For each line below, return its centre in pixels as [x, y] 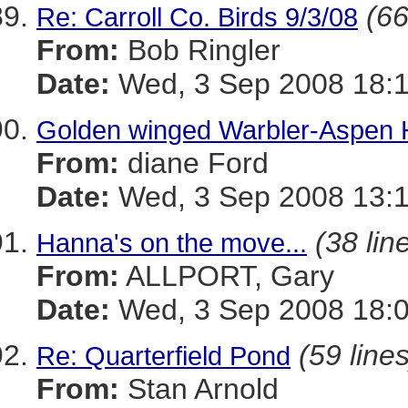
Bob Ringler [200, 50]
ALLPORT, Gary [227, 276]
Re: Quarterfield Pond [163, 356]
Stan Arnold [199, 389]
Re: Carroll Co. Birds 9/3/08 [197, 17]
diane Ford [194, 163]
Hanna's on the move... [172, 243]
